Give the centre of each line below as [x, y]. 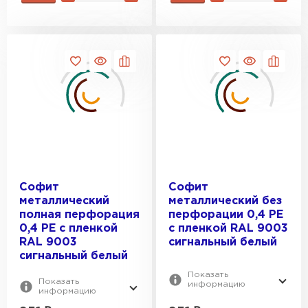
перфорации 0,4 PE [226, 215]
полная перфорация [79, 215]
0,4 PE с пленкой [68, 229]
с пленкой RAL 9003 [228, 229]
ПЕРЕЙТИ [132, 13]
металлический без [225, 201]
